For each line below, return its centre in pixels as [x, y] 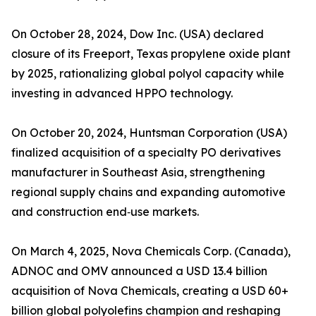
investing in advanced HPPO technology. [122, 93]
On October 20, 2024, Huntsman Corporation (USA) [149, 133]
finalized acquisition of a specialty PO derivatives [146, 153]
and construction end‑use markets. [105, 212]
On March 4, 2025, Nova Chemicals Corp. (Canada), [151, 251]
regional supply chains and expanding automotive [148, 192]
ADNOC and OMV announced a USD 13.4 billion [139, 271]
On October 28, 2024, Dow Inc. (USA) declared [138, 34]
